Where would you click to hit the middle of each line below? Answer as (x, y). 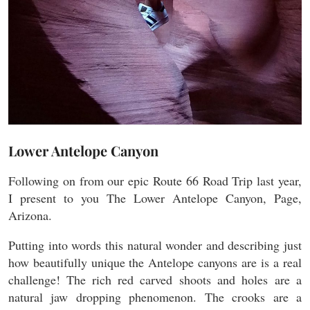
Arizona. (30, 215)
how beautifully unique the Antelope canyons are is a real (155, 262)
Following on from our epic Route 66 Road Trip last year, (155, 180)
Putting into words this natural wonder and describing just (155, 245)
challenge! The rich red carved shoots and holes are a (155, 279)
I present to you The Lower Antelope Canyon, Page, (155, 198)
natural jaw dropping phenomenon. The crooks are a (155, 297)
